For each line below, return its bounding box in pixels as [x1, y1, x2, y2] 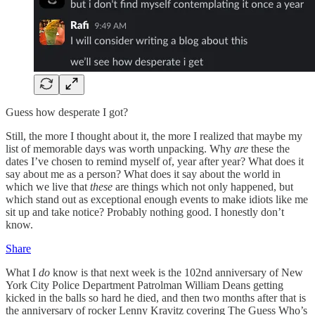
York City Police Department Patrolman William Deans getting [6, 278, 283, 291]
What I [6, 266, 39, 278]
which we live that [6, 180, 90, 193]
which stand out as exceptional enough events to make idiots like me [6, 193, 308, 205]
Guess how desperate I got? [6, 105, 128, 118]
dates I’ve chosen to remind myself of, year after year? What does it [6, 155, 304, 167]
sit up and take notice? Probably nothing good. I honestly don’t [6, 205, 284, 218]
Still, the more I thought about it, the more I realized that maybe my [6, 129, 302, 142]
